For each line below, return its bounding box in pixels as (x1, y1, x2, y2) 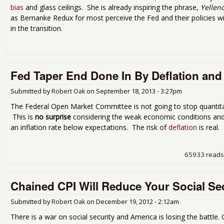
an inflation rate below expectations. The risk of (10, 122, 168, 132)
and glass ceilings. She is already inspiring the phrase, (23, 2, 200, 12)
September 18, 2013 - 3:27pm (96, 86, 182, 95)
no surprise (35, 111, 71, 121)
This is (10, 111, 35, 121)
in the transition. (10, 23, 62, 33)
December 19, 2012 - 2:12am (96, 197, 179, 206)
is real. (197, 122, 219, 132)
